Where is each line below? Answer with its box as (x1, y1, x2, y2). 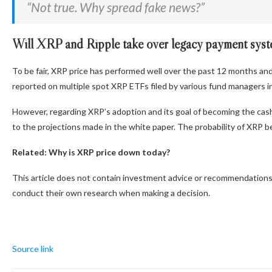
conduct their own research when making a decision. (12, 187, 210, 198)
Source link (12, 243, 53, 254)
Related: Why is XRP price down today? (12, 146, 170, 157)
